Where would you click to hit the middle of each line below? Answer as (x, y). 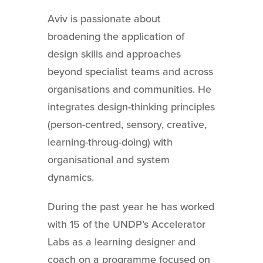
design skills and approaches (114, 54)
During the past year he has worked (131, 206)
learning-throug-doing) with (110, 142)
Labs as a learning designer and (121, 242)
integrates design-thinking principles (131, 107)
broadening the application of (116, 36)
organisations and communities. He (129, 89)
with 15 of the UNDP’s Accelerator (126, 224)
